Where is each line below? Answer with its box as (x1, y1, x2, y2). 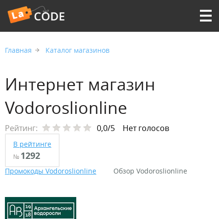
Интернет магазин (5, 73, 155, 95)
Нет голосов (123, 123, 169, 133)
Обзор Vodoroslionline (113, 166, 187, 175)
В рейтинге (13, 139, 51, 149)
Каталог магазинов (45, 45, 109, 55)
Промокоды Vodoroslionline (5, 166, 96, 175)
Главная (5, 45, 32, 55)
